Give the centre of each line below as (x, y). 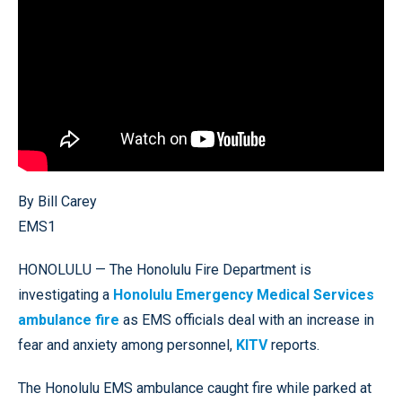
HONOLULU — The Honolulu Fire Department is (165, 269)
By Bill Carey (57, 201)
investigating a (66, 294)
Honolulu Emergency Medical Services (244, 294)
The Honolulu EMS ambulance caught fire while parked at (195, 388)
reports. (293, 345)
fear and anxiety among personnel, (127, 345)
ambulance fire (69, 319)
